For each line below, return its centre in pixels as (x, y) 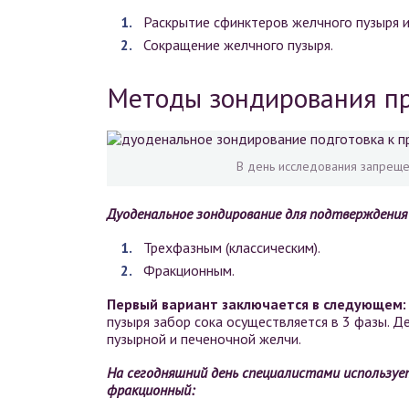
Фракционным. (189, 271)
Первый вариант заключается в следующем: (257, 304)
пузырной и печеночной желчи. (204, 339)
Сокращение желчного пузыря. (238, 45)
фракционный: (151, 390)
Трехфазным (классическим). (232, 248)
